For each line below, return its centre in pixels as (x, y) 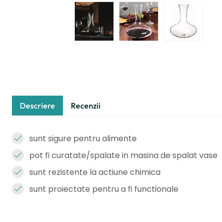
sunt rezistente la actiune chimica (95, 172)
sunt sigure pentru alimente (83, 139)
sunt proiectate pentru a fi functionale (104, 189)
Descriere (37, 106)
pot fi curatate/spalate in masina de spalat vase (123, 155)
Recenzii (86, 106)
